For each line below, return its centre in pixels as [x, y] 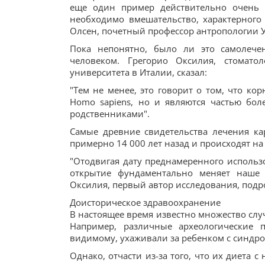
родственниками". [110, 114]
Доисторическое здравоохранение [145, 202]
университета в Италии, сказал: [138, 72]
